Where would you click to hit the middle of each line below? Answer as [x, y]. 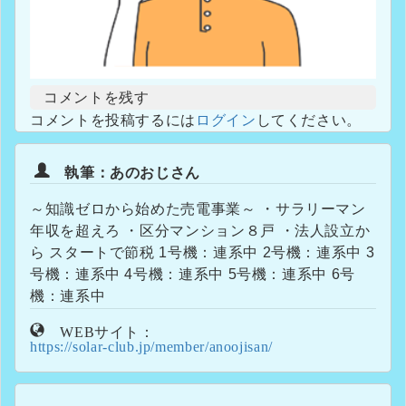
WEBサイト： [100, 330]
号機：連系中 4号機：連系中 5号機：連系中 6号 [77, 274]
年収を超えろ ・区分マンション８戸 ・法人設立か [200, 230]
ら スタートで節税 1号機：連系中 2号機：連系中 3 [95, 252]
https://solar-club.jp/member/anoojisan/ [151, 344]
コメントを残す [97, 97]
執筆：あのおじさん [125, 170]
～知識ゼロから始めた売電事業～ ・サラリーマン [198, 208]
